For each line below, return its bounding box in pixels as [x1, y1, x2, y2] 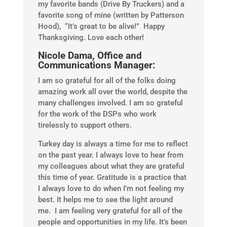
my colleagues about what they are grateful [37, 162, 184, 171]
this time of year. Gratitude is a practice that [37, 173, 186, 182]
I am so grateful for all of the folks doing [37, 76, 176, 86]
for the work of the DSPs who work [37, 109, 157, 119]
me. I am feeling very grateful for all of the [37, 206, 182, 216]
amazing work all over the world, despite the [37, 87, 187, 97]
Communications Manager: [37, 59, 155, 71]
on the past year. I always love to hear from [37, 150, 183, 160]
